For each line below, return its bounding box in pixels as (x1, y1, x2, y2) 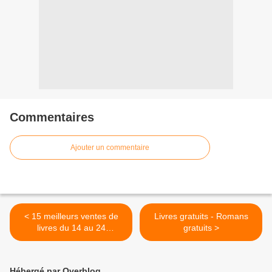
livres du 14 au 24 (36, 223, 106, 233)
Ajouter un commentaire (70, 143, 149, 152)
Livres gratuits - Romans (154, 211, 248, 222)
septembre (50, 234, 92, 245)
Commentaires (10, 110, 94, 124)
